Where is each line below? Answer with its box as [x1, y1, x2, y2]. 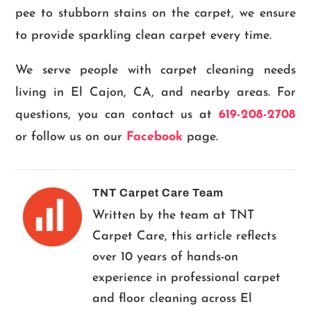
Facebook [126, 131, 187, 144]
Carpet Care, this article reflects [92, 230, 276, 244]
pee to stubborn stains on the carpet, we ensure [15, 7, 296, 21]
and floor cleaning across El [92, 292, 252, 306]
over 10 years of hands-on [92, 251, 238, 264]
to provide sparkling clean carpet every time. [15, 29, 272, 43]
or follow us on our [15, 131, 127, 144]
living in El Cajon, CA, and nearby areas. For [15, 86, 296, 100]
